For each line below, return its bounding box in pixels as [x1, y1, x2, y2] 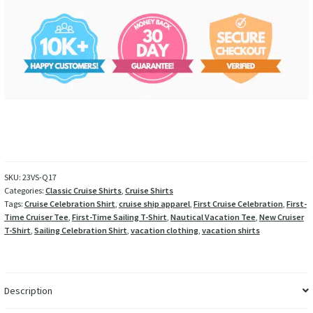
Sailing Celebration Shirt [34, 225, 127, 236]
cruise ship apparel [118, 198, 190, 210]
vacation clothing [130, 225, 198, 236]
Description [3, 284, 52, 298]
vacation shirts [201, 225, 260, 236]
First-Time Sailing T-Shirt [71, 212, 167, 223]
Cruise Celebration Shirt [24, 198, 115, 210]
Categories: [3, 185, 45, 196]
